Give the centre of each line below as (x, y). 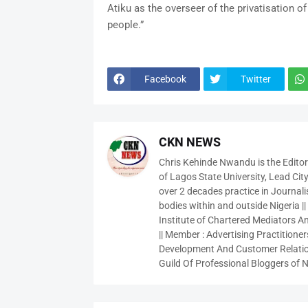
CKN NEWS (189, 142)
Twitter (255, 79)
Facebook (165, 79)
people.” (125, 25)
